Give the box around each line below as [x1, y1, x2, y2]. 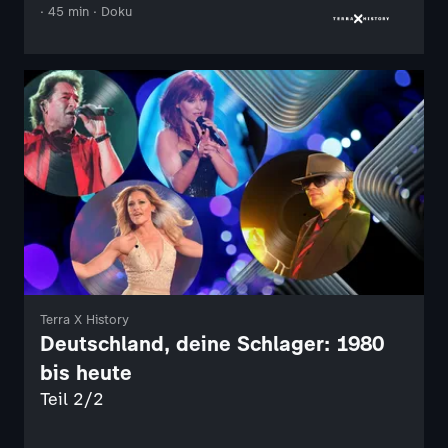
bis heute [40, 359, 132, 385]
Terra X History [40, 311, 129, 327]
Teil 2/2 [40, 388, 103, 409]
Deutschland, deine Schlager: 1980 [40, 330, 384, 356]
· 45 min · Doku [40, 3, 132, 19]
